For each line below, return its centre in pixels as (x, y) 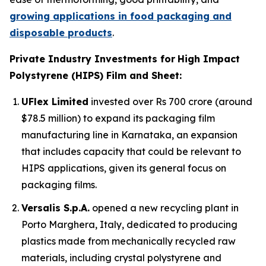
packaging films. (59, 185)
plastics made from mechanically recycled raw (129, 241)
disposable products (61, 33)
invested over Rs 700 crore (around (170, 102)
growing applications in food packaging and (121, 16)
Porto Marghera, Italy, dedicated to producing (129, 224)
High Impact (209, 59)
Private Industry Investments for (92, 59)
